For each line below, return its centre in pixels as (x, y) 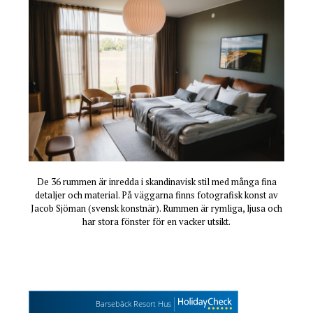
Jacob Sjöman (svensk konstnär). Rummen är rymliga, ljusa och (156, 208)
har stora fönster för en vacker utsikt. (156, 221)
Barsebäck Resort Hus (133, 303)
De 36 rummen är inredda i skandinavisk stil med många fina (156, 181)
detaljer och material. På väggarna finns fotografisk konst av (156, 195)
